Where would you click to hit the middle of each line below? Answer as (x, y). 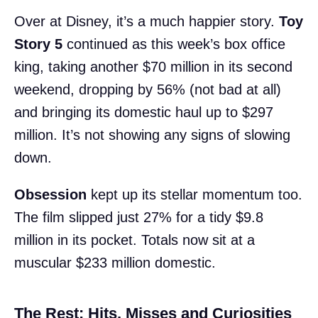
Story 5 (38, 44)
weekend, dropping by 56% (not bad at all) (148, 89)
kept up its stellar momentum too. (194, 194)
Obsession (50, 194)
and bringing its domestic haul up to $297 (144, 112)
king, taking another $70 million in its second (153, 66)
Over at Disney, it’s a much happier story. (147, 21)
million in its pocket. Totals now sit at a (135, 240)
